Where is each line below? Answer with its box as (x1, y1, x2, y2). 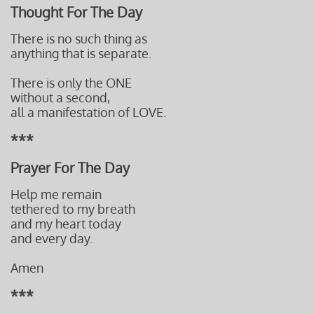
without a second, (11, 90, 110, 105)
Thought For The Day (11, 3, 142, 21)
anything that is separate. (11, 46, 151, 61)
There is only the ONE (11, 75, 132, 90)
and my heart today (11, 216, 121, 231)
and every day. (11, 231, 93, 246)
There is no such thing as (11, 31, 147, 46)
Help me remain (11, 186, 102, 202)
